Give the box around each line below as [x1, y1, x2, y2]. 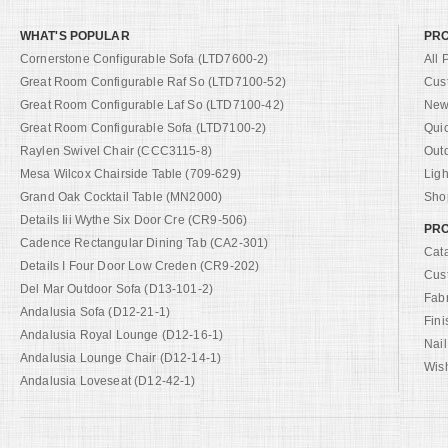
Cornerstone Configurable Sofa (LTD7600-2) [20, 51, 269, 66]
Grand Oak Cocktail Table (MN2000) [20, 189, 223, 204]
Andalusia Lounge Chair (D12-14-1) [20, 350, 222, 365]
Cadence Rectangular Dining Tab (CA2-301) [20, 235, 269, 250]
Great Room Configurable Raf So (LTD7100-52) [20, 74, 286, 89]
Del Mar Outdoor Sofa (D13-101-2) [20, 281, 214, 296]
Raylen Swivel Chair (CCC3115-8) [20, 143, 212, 158]
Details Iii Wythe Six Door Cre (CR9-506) [20, 212, 248, 227]
